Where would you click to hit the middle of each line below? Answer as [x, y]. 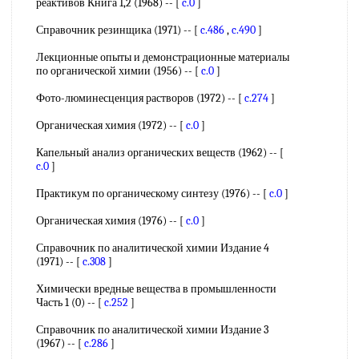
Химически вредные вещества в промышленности [156, 289]
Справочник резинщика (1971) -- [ [118, 30]
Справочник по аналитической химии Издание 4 [153, 248]
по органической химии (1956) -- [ [119, 71]
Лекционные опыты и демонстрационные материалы [163, 57]
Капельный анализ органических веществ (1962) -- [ [160, 153]
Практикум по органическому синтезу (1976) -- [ [153, 194]
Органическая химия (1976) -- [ [111, 221]
